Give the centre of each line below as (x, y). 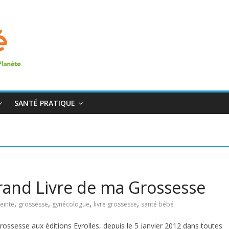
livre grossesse (115, 204)
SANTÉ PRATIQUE (45, 103)
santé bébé (157, 204)
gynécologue (71, 204)
